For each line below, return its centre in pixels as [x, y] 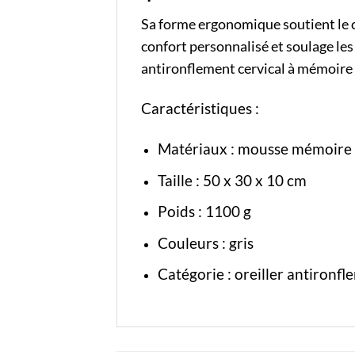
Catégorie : [196, 274]
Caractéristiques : [202, 109]
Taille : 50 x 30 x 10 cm [232, 180]
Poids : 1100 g [204, 212]
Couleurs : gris [205, 242]
